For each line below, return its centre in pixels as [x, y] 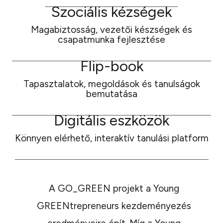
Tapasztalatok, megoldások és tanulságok [111, 84]
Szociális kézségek [111, 11]
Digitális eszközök [111, 120]
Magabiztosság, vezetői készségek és [111, 29]
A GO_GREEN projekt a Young [114, 188]
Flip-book [111, 66]
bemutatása [111, 94]
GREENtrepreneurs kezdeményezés [114, 206]
